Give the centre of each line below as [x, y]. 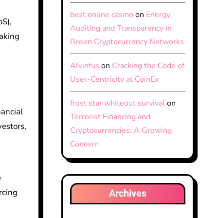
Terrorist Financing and [110, 117]
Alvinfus [84, 66]
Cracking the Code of [148, 66]
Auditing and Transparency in [121, 28]
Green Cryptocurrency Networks [127, 42]
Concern [84, 144]
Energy [158, 15]
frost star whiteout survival [117, 103]
